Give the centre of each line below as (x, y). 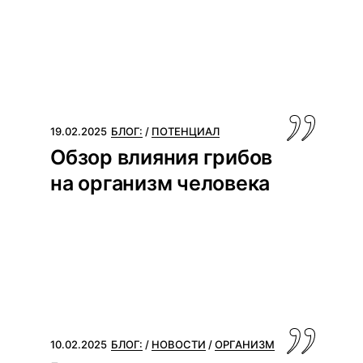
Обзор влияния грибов (162, 157)
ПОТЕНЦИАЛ (186, 131)
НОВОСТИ (179, 344)
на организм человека (160, 183)
